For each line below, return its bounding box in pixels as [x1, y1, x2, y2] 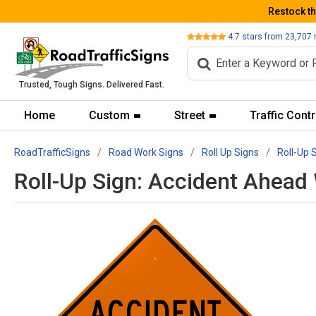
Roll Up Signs [202, 147, 259, 158]
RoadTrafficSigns [14, 147, 90, 158]
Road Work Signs [109, 147, 183, 158]
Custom [88, 109, 130, 122]
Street [174, 109, 205, 122]
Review [186, 30, 214, 41]
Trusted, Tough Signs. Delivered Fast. [19, 80, 164, 90]
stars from [240, 31, 285, 42]
